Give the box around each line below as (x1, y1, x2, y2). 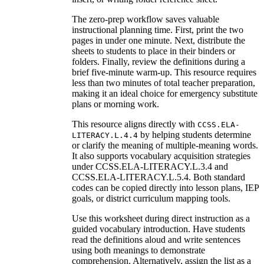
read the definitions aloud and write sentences (72, 234, 240, 245)
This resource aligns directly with (72, 118, 197, 129)
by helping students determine (138, 129, 251, 140)
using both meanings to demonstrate (72, 245, 205, 255)
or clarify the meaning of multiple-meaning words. (72, 140, 258, 150)
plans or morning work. (72, 98, 159, 109)
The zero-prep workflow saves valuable (72, 14, 219, 24)
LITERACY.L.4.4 (72, 130, 138, 140)
